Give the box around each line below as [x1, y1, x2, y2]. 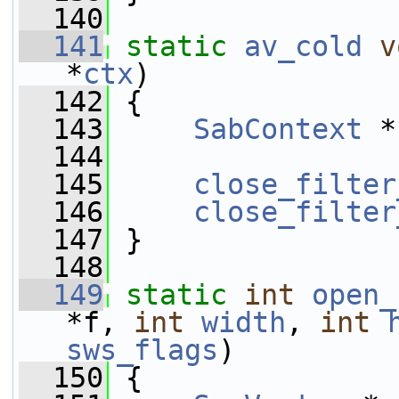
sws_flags [66, 334, 218, 366]
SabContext [193, 113, 362, 145]
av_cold [244, 30, 362, 62]
